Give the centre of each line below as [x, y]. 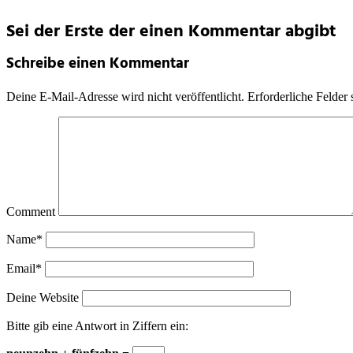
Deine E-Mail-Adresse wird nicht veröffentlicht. [125, 97]
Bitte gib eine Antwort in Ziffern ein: [97, 326]
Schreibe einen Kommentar [98, 63]
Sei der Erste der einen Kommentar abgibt [171, 31]
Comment [31, 212]
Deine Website [43, 298]
